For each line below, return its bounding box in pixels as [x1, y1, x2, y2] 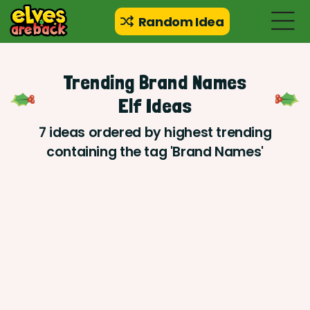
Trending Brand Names [63, 71, 247, 95]
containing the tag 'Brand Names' [46, 143, 264, 162]
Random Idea [136, 12, 224, 30]
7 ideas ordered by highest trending [38, 123, 272, 143]
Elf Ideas [118, 94, 192, 118]
